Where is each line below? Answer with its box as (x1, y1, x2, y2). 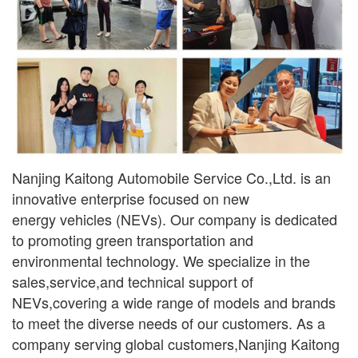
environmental (12, 249, 106, 271)
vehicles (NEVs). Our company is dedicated (60, 208, 337, 229)
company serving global (12, 332, 168, 354)
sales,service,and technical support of (12, 270, 253, 292)
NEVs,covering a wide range (12, 291, 197, 312)
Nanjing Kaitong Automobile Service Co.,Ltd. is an (12, 166, 331, 188)
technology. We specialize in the (106, 249, 310, 271)
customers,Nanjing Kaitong (168, 332, 340, 354)
